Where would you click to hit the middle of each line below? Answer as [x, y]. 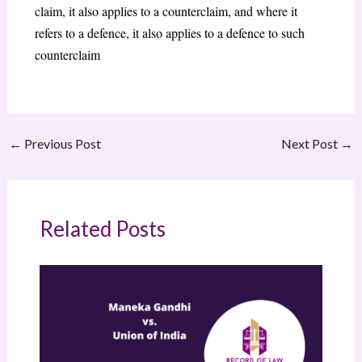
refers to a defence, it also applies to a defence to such [169, 33]
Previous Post [61, 143]
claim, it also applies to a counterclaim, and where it [166, 11]
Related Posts [102, 228]
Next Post [311, 143]
